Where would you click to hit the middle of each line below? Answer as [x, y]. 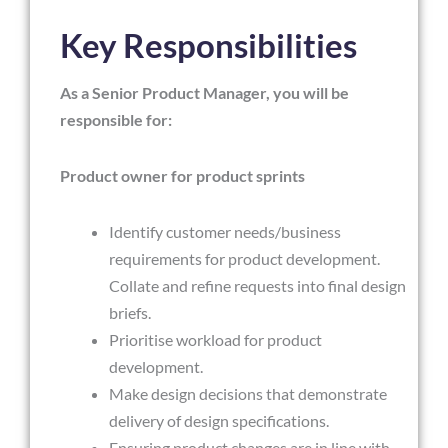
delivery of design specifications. [219, 420]
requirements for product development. [245, 258]
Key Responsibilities [208, 46]
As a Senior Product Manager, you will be [204, 93]
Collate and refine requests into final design [258, 285]
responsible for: [116, 120]
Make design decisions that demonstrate [248, 393]
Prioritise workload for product [216, 339]
